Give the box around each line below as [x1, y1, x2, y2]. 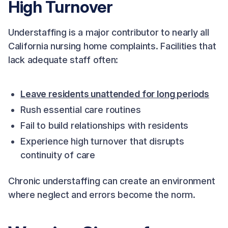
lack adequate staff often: [8, 54, 118, 65]
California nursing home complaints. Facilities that [8, 41, 216, 51]
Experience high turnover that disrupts [20, 136, 184, 147]
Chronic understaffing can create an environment [8, 176, 215, 186]
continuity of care [20, 150, 96, 160]
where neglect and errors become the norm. [8, 189, 195, 200]
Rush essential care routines [20, 104, 141, 115]
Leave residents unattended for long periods [20, 89, 210, 99]
